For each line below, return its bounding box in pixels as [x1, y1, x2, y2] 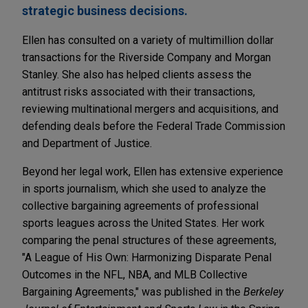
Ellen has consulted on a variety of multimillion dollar [22, 34, 274, 47]
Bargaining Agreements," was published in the [22, 285, 243, 299]
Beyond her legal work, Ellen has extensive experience [22, 165, 283, 179]
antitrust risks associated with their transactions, [22, 85, 255, 99]
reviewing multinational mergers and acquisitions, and [22, 102, 278, 116]
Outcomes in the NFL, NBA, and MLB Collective [22, 268, 247, 282]
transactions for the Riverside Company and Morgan [22, 51, 271, 65]
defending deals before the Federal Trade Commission [22, 120, 285, 133]
